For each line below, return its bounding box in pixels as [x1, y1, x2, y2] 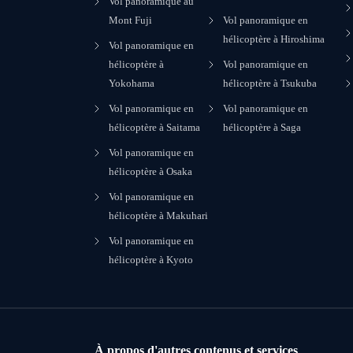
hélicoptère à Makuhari [109, 210, 208, 221]
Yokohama [109, 77, 154, 89]
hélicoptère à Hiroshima [222, 33, 325, 45]
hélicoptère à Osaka [109, 165, 192, 177]
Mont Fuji [109, 14, 152, 26]
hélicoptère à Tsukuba [222, 77, 317, 89]
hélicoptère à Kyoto [109, 254, 193, 266]
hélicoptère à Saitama [109, 121, 200, 133]
